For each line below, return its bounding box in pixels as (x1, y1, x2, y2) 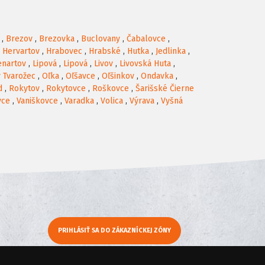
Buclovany (81, 34, 120, 44)
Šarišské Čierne (135, 83, 194, 94)
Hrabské (89, 46, 121, 57)
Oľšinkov (102, 71, 134, 82)
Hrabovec (46, 46, 82, 57)
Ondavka (141, 71, 173, 82)
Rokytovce (46, 83, 86, 94)
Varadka (64, 96, 94, 106)
